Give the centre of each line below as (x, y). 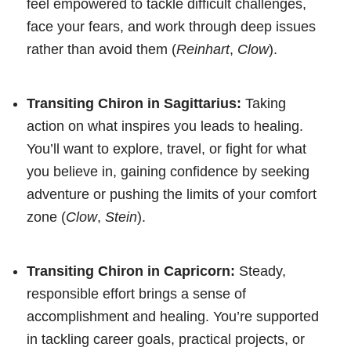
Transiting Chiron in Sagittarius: (134, 103)
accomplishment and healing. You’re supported (173, 316)
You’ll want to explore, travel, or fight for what (166, 148)
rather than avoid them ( (101, 49)
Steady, (261, 271)
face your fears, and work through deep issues (171, 26)
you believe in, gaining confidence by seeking (168, 171)
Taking (264, 103)
